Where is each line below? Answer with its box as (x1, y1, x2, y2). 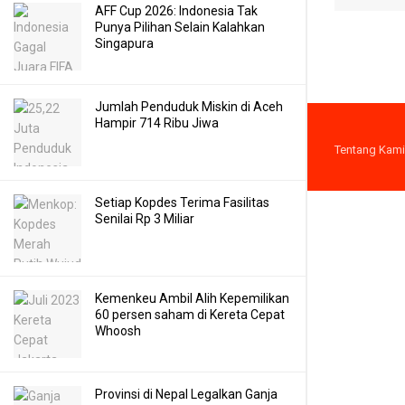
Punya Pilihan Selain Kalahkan (95, 20, 265, 34)
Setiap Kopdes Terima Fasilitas (95, 195, 269, 210)
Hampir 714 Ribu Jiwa (95, 116, 219, 130)
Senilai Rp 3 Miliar (95, 212, 194, 226)
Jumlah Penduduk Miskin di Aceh (95, 99, 283, 114)
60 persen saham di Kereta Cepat (95, 307, 285, 322)
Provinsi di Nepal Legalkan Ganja (95, 387, 278, 401)
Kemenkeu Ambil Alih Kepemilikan (95, 291, 289, 306)
